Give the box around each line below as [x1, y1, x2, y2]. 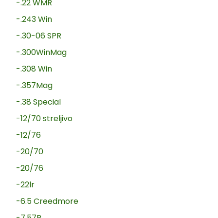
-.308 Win [16, 63, 53, 75]
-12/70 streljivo [16, 113, 73, 125]
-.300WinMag [16, 47, 67, 58]
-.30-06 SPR [16, 30, 62, 42]
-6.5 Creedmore [16, 196, 79, 207]
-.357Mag [16, 80, 53, 91]
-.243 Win [16, 14, 53, 25]
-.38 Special [16, 96, 61, 108]
